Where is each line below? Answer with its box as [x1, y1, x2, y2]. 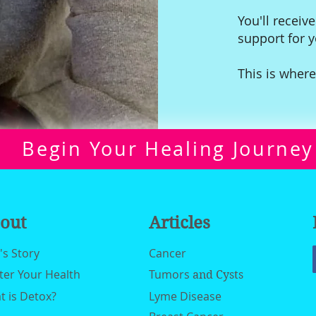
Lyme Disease [149, 288, 221, 304]
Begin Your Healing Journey [22, 136, 314, 162]
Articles [149, 212, 210, 233]
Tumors [149, 266, 190, 282]
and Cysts [190, 267, 243, 281]
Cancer [149, 245, 186, 261]
